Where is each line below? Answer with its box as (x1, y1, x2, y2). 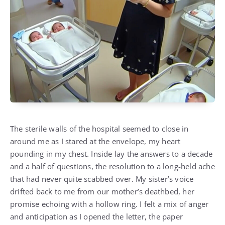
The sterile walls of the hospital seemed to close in (10, 124, 189, 134)
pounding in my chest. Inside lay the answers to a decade (10, 149, 213, 159)
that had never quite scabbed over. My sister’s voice (10, 174, 194, 184)
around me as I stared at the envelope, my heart (10, 136, 181, 147)
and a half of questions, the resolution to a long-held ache (10, 161, 215, 172)
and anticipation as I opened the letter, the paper (10, 211, 183, 222)
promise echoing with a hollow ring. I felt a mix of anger (10, 199, 209, 209)
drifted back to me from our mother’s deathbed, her (10, 186, 195, 197)
